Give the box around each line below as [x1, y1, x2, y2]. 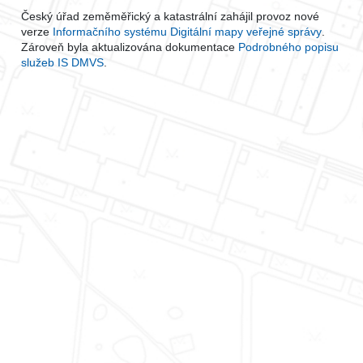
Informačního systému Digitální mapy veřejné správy [53, 25, 322, 38]
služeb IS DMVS [21, 56, 105, 69]
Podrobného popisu [238, 41, 340, 53]
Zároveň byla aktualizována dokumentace [21, 41, 239, 53]
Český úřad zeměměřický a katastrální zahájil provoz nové [21, 10, 320, 23]
